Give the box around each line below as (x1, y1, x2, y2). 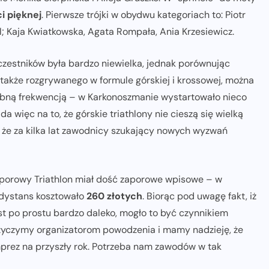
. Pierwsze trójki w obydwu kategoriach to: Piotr (41, 8, 246, 22)
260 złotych (86, 190, 142, 203)
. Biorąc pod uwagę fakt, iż (142, 190, 256, 203)
